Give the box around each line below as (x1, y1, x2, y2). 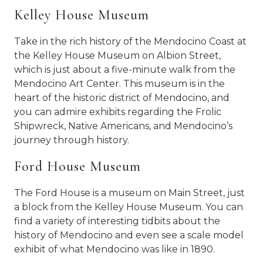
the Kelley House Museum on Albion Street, (14, 50, 221, 61)
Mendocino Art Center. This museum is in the (14, 78, 225, 89)
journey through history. (14, 134, 129, 146)
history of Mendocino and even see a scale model (14, 230, 244, 241)
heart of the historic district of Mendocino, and (14, 92, 230, 103)
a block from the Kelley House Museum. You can (14, 201, 243, 213)
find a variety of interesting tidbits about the (14, 215, 220, 227)
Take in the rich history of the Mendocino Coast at (14, 36, 247, 47)
